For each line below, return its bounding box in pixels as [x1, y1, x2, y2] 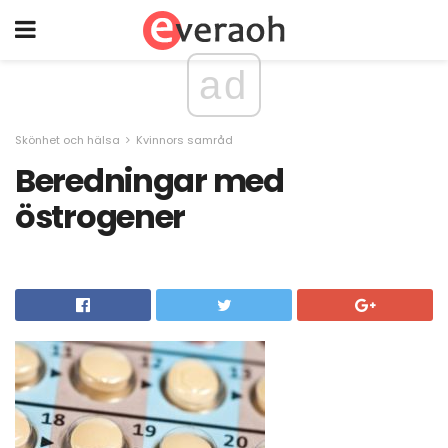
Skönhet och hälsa [15, 132, 120, 148]
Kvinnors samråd [136, 132, 233, 148]
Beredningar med [15, 158, 284, 203]
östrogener [15, 194, 186, 239]
